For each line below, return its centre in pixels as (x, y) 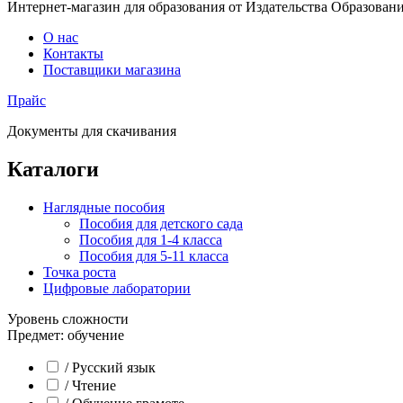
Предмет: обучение (66, 335)
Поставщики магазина (112, 70)
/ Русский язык (110, 367)
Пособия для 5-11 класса (154, 255)
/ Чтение (90, 385)
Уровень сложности (68, 318)
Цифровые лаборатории (117, 288)
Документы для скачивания (92, 131)
